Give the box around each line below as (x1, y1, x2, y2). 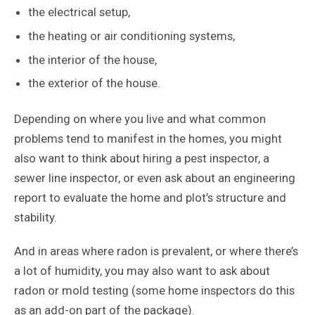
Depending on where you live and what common (13, 112, 266, 127)
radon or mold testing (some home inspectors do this (13, 283, 295, 298)
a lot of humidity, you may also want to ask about (13, 264, 270, 278)
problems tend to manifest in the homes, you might (13, 131, 282, 146)
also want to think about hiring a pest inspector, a (13, 151, 269, 166)
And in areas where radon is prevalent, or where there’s (13, 244, 298, 259)
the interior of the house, (27, 52, 160, 67)
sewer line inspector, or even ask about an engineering (13, 171, 295, 186)
